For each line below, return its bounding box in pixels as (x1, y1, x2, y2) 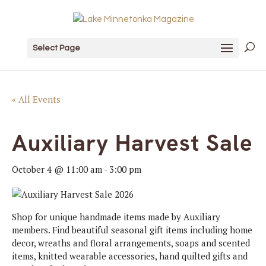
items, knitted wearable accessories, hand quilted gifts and (12, 250, 248, 262)
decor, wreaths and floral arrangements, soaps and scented (12, 237, 250, 249)
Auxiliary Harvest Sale (12, 128, 253, 158)
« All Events (12, 93, 61, 105)
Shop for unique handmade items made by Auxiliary (12, 211, 220, 223)
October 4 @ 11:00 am (12, 163, 102, 175)
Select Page (32, 43, 80, 52)
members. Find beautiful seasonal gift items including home (12, 224, 252, 236)
